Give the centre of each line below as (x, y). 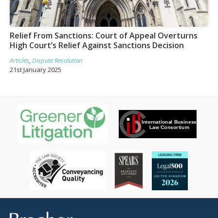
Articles (19, 60)
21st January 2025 (36, 69)
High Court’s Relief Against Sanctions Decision (97, 45)
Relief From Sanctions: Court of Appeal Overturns (104, 35)
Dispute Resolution (57, 60)
